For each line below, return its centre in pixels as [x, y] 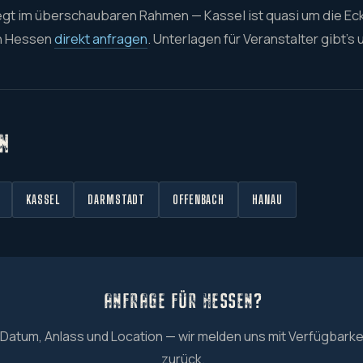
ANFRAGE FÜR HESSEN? [183, 300]
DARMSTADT [117, 200]
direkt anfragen [101, 38]
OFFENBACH [199, 200]
